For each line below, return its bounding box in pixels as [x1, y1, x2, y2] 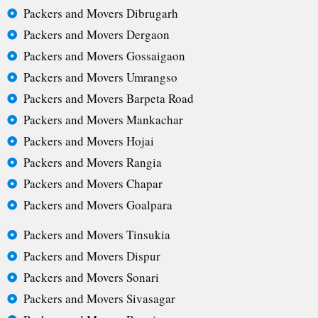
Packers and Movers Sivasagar [23, 290, 175, 307]
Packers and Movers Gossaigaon [23, 48, 185, 65]
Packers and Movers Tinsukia [23, 226, 170, 243]
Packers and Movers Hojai [23, 133, 154, 150]
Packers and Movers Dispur [23, 248, 160, 265]
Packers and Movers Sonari [23, 269, 159, 286]
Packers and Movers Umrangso [23, 69, 177, 86]
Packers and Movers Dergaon [23, 26, 170, 43]
